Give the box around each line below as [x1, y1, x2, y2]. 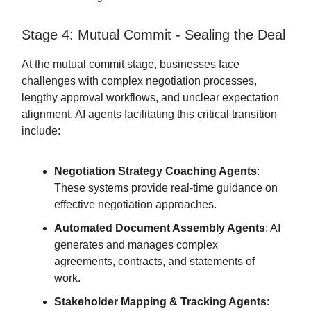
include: [22, 125, 60, 137]
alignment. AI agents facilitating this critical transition [22, 108, 277, 121]
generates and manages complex [54, 239, 218, 251]
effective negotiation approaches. [54, 199, 217, 211]
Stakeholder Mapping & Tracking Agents [54, 296, 267, 308]
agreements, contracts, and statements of [54, 255, 255, 268]
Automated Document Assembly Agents [54, 222, 265, 235]
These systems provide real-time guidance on [54, 182, 278, 194]
